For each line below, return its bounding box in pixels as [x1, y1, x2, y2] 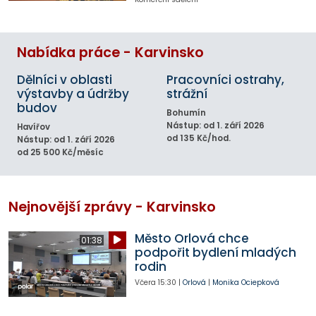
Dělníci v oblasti [17, 71, 112, 89]
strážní [166, 85, 207, 103]
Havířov [17, 121, 50, 133]
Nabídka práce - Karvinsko [17, 43, 204, 63]
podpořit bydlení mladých [134, 243, 296, 261]
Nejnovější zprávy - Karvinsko [8, 197, 216, 217]
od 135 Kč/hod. [166, 133, 231, 145]
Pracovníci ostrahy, [166, 71, 284, 89]
